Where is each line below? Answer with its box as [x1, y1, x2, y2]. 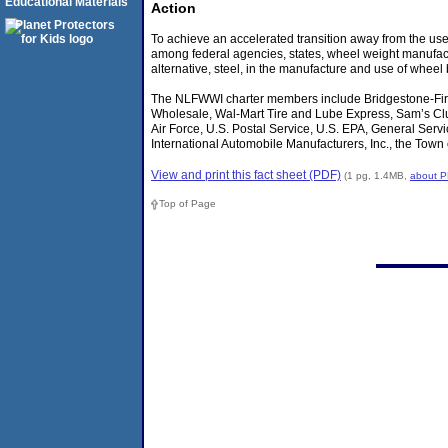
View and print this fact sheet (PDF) [151, 167, 341, 182]
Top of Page [159, 198, 216, 210]
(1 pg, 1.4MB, [344, 169, 410, 181]
